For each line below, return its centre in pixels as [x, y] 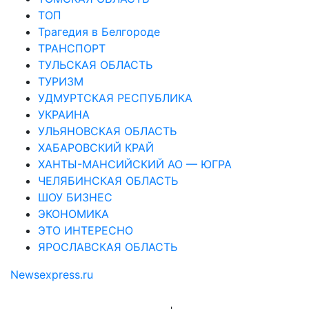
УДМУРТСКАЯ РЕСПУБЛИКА [115, 98]
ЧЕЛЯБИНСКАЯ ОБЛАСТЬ [108, 180]
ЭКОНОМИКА [73, 213]
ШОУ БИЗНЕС [75, 197]
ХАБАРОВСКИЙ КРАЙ [96, 147]
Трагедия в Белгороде [99, 31]
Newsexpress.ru [52, 274]
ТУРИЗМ [61, 81]
